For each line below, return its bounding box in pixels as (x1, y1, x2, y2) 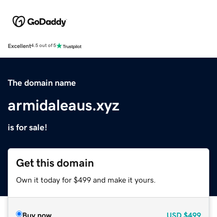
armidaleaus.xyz (8, 97, 120, 113)
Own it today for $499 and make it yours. (16, 175, 156, 184)
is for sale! (8, 123, 47, 132)
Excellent (8, 43, 31, 49)
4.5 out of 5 (31, 43, 56, 48)
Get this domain (16, 157, 94, 169)
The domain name (8, 78, 76, 87)
